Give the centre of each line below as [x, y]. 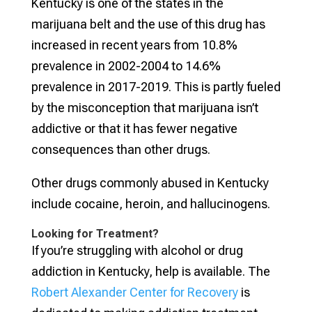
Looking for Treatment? [95, 233]
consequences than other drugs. [120, 149]
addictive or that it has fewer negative [134, 128]
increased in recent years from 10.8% [134, 45]
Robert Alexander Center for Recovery [134, 292]
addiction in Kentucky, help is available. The [150, 271]
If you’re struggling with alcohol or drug [137, 250]
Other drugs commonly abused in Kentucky [150, 182]
